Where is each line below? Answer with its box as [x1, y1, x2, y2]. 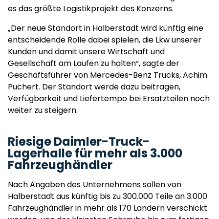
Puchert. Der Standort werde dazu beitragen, [8, 81, 180, 92]
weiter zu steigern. [8, 105, 80, 116]
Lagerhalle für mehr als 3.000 [8, 145, 182, 161]
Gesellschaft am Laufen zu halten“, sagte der [8, 58, 179, 69]
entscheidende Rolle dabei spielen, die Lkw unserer [8, 34, 201, 45]
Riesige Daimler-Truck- [8, 133, 150, 150]
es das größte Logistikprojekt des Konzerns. [8, 3, 174, 14]
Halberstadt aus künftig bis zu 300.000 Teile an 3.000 [8, 191, 207, 202]
